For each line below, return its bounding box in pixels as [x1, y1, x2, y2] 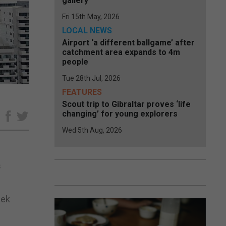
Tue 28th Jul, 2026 [62, 74, 121, 82]
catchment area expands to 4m [62, 47, 180, 57]
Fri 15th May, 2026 [62, 13, 120, 21]
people [62, 57, 88, 67]
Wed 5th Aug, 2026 [62, 126, 122, 134]
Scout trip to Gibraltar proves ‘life [62, 99, 191, 109]
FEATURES [62, 87, 102, 97]
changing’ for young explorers [62, 109, 178, 119]
